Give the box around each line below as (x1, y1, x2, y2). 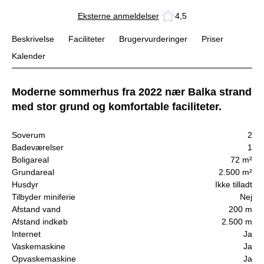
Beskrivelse (12, 34, 54, 44)
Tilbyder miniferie (12, 192, 75, 202)
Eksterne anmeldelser (77, 11, 159, 21)
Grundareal (12, 167, 54, 177)
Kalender (12, 51, 45, 61)
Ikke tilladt (215, 180, 252, 190)
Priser (202, 34, 223, 44)
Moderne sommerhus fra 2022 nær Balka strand (12, 85, 252, 98)
